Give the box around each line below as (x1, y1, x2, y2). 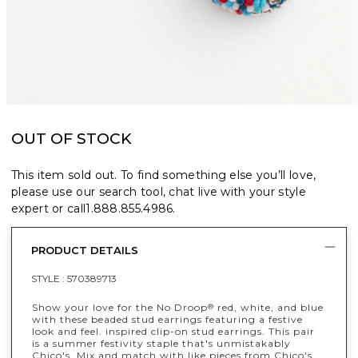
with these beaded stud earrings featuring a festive (32, 312, 303, 325)
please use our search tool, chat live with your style (11, 184, 306, 199)
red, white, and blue (214, 300, 324, 313)
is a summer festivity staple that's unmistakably (32, 336, 291, 349)
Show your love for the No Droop (32, 300, 208, 313)
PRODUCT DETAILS (31, 243, 138, 257)
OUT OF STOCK (11, 129, 132, 148)
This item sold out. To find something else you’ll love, (11, 167, 316, 182)
